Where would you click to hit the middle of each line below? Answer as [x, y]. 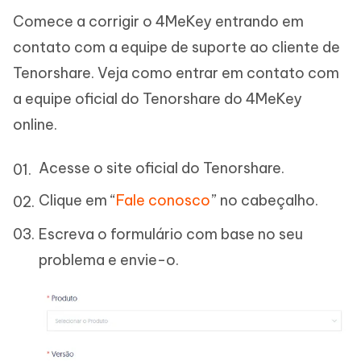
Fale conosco [163, 200]
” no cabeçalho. [264, 200]
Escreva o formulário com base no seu [171, 234]
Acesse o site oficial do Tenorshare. [162, 168]
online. [35, 124]
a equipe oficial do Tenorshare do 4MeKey [158, 99]
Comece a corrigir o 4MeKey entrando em [158, 21]
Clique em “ [77, 200]
